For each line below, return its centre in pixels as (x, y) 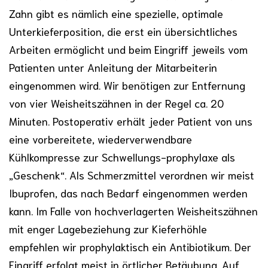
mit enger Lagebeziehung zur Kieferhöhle (108, 228)
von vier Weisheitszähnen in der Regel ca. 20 (116, 103)
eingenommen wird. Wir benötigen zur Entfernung (127, 85)
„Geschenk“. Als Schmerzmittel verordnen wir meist (132, 174)
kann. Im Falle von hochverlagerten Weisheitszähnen (133, 210)
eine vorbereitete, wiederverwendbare (100, 138)
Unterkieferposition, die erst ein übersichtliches (123, 31)
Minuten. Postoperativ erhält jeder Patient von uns (131, 121)
